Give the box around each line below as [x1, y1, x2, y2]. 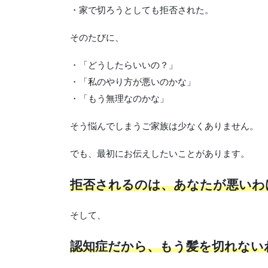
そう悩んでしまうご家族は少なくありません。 [70, 120, 258, 131]
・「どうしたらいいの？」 [70, 59, 178, 70]
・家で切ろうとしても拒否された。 [70, 4, 214, 15]
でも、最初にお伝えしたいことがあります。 [70, 148, 249, 159]
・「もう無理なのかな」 [70, 93, 169, 103]
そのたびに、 [70, 32, 124, 42]
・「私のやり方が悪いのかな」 [70, 76, 196, 87]
